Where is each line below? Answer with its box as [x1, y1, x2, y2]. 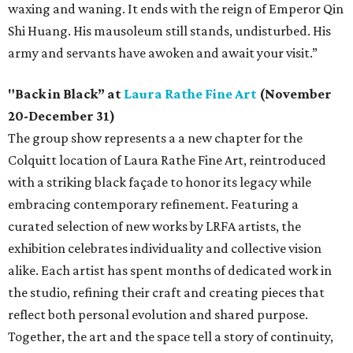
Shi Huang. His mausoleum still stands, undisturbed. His [8, 23, 331, 39]
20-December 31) [8, 108, 115, 124]
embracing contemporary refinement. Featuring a [8, 196, 299, 213]
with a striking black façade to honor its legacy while [8, 174, 311, 191]
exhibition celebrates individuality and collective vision [8, 240, 321, 257]
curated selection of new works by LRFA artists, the [8, 218, 301, 235]
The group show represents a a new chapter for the [8, 130, 303, 147]
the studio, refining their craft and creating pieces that [8, 284, 325, 301]
